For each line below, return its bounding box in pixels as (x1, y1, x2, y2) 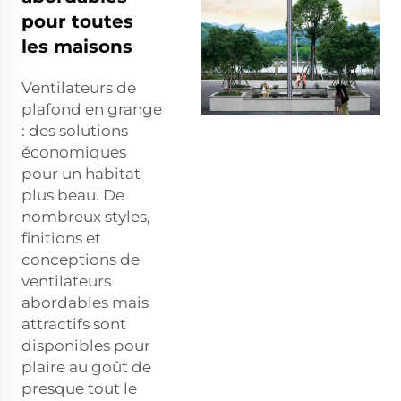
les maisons (21, 35, 132, 57)
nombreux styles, (21, 207, 150, 226)
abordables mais (21, 293, 149, 311)
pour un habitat (21, 164, 141, 183)
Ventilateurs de (21, 78, 136, 97)
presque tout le (21, 379, 137, 397)
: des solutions (21, 121, 128, 140)
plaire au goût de (21, 357, 151, 376)
